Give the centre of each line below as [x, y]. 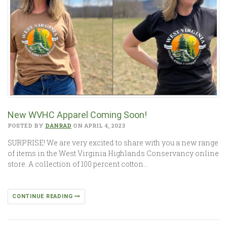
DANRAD [58, 125]
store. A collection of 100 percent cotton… [78, 164]
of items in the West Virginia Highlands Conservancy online [113, 153]
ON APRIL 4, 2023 [98, 125]
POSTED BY [26, 125]
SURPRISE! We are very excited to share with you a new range [113, 142]
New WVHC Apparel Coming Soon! [77, 115]
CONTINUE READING [44, 196]
